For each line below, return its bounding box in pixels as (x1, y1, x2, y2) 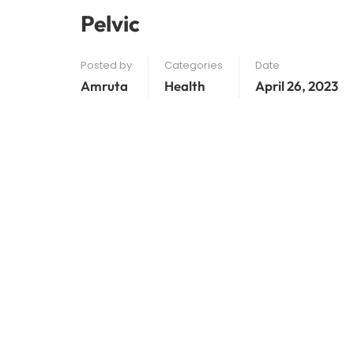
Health (164, 77, 205, 94)
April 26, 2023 (255, 77, 338, 94)
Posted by (81, 58, 132, 73)
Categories (164, 58, 223, 73)
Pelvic (81, 9, 140, 37)
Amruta (81, 77, 128, 94)
